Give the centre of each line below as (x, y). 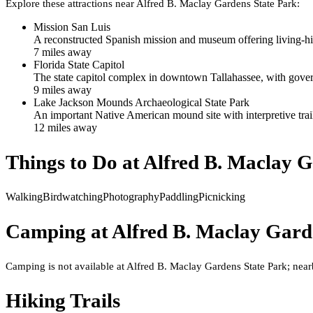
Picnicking (222, 196)
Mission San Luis (72, 27)
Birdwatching (73, 196)
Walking (24, 196)
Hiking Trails (63, 300)
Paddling (179, 196)
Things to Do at (74, 162)
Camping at (59, 231)
